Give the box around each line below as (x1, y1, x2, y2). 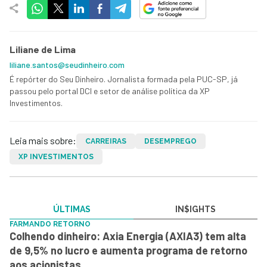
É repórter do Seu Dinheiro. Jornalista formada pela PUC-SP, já (10, 73, 238, 84)
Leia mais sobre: (10, 134, 76, 146)
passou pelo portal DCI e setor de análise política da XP (10, 85, 210, 96)
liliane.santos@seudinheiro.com (10, 59, 125, 70)
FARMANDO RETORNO (10, 219, 91, 228)
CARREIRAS (85, 136, 126, 145)
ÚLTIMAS (52, 204, 91, 214)
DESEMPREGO (144, 136, 197, 145)
